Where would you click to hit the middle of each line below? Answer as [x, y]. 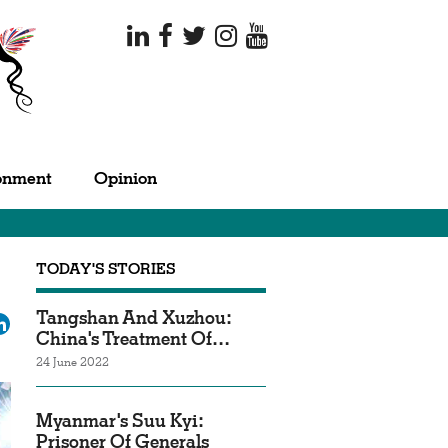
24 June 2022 [72, 361]
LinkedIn [39, 320]
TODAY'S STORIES [106, 268]
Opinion [125, 178]
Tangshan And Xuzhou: [134, 317]
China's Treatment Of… [133, 338]
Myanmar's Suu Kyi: [120, 420]
